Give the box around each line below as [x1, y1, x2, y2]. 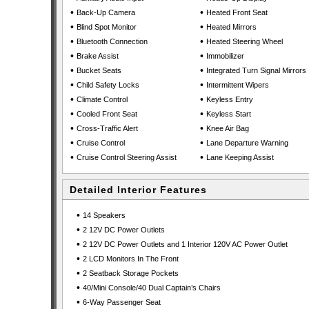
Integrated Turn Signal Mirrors [206, 66, 306, 74]
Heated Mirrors [206, 23, 257, 31]
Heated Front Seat [206, 8, 268, 17]
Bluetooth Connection [77, 37, 148, 46]
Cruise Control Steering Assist [77, 153, 177, 161]
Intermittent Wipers [206, 81, 269, 89]
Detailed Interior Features [70, 184, 207, 195]
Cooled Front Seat [77, 110, 137, 118]
